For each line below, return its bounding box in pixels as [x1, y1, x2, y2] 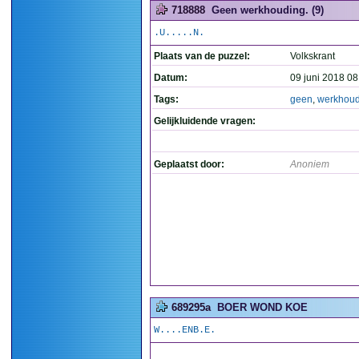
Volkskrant [290, 50, 335, 62]
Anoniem [290, 159, 329, 170]
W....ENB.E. [154, 325, 216, 336]
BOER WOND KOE [217, 301, 308, 313]
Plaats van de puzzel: [154, 50, 250, 62]
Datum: [154, 72, 188, 83]
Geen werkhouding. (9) [212, 4, 324, 16]
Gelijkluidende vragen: [154, 115, 256, 127]
